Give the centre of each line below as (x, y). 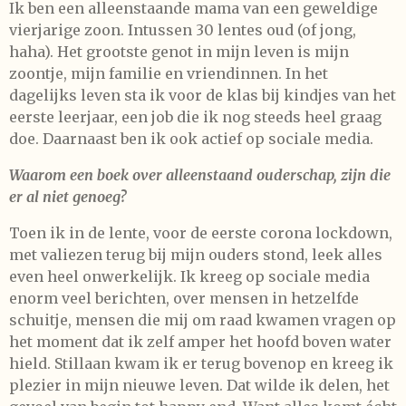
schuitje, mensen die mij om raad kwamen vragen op (203, 319)
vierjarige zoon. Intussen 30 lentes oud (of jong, (183, 29)
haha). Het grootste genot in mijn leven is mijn (179, 51)
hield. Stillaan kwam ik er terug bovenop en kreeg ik (201, 363)
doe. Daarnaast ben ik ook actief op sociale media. (191, 138)
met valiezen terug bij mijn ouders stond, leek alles (196, 254)
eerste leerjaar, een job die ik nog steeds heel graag (195, 116)
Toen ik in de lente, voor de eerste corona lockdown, (201, 232)
